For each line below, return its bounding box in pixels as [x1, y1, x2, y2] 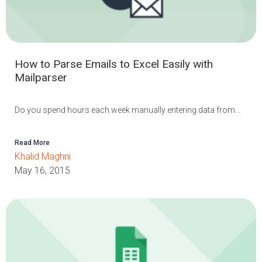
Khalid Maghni [15, 150, 71, 162]
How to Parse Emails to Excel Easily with [15, 57, 213, 71]
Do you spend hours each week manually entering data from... [15, 105, 240, 115]
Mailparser [15, 70, 67, 84]
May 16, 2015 [15, 164, 70, 176]
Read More [15, 138, 50, 147]
